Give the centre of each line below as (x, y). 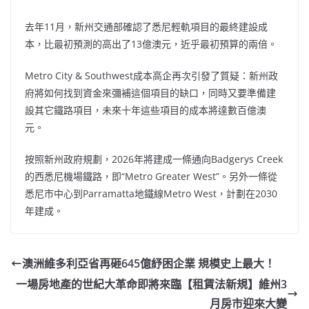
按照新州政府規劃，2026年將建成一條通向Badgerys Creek (154, 159)
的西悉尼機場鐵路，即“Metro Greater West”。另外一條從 (151, 177)
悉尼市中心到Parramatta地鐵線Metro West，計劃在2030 (151, 194)
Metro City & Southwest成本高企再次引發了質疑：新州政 (151, 76)
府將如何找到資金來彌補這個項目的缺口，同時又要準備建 (150, 93)
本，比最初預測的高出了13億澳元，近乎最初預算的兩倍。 (151, 44)
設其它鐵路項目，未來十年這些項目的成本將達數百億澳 (146, 110)
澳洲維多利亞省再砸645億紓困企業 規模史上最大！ (149, 264)
